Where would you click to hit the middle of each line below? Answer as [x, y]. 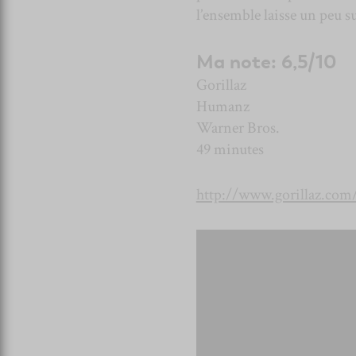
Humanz [222, 107]
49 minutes [230, 150]
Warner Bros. [238, 128]
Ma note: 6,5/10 [266, 63]
